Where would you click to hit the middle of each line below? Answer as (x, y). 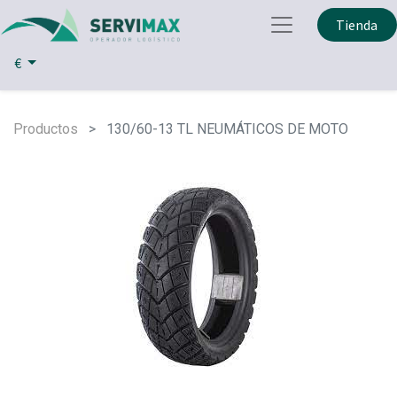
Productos (46, 128)
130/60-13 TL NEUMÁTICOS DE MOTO (227, 128)
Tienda (357, 25)
